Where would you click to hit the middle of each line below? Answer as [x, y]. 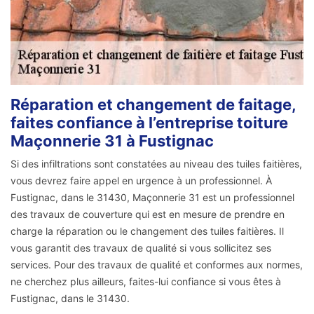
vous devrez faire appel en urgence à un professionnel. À [141, 181]
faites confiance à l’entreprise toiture [149, 123]
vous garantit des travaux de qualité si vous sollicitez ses [141, 248]
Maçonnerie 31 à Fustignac [112, 141]
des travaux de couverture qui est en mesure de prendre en [148, 214]
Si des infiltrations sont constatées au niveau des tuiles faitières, [156, 164]
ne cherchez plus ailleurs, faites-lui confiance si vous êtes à [146, 282]
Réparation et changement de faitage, [153, 105]
